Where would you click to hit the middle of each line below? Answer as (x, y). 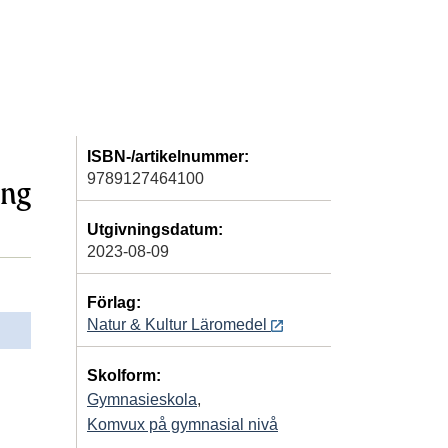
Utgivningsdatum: (155, 229)
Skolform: (124, 375)
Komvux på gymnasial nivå (182, 424)
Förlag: (114, 302)
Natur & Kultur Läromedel (179, 324)
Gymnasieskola (142, 399)
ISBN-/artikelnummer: (168, 156)
